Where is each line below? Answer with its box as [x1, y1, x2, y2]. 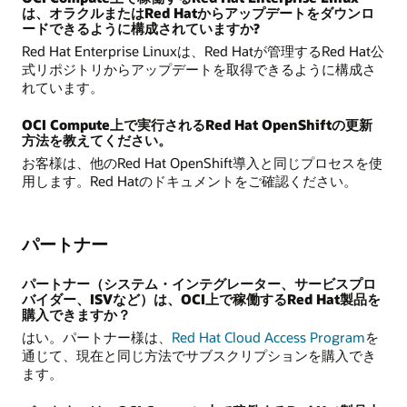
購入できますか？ [22, 304, 131, 323]
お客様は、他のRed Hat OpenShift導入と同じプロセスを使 [22, 154, 382, 173]
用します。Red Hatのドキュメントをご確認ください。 [22, 172, 357, 191]
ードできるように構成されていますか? [22, 18, 260, 37]
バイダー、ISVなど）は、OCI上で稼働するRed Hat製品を [22, 289, 381, 308]
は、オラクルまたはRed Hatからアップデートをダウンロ [22, 3, 374, 22]
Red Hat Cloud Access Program [172, 327, 365, 346]
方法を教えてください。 [22, 131, 172, 150]
